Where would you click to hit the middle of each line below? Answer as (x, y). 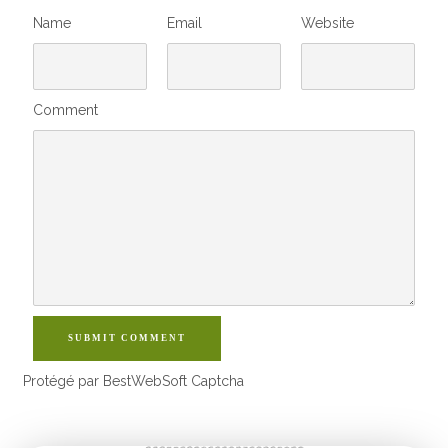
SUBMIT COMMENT (127, 338)
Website (327, 23)
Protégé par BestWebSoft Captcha (134, 381)
